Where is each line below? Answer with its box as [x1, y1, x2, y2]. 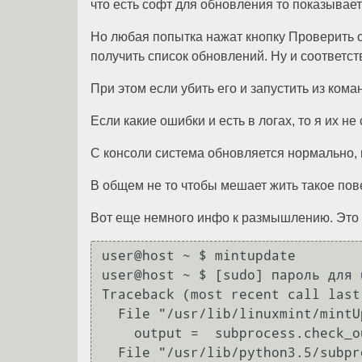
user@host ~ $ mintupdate [102, 248, 296, 264]
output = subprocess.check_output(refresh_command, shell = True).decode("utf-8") [102, 326, 134, 342]
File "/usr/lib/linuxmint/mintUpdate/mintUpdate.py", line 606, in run [102, 306, 118, 322]
